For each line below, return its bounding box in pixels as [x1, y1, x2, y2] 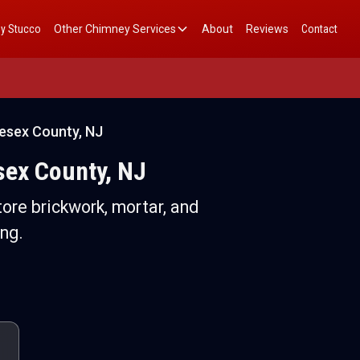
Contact [301, 22, 337, 35]
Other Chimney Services [54, 22, 176, 35]
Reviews [246, 22, 288, 35]
